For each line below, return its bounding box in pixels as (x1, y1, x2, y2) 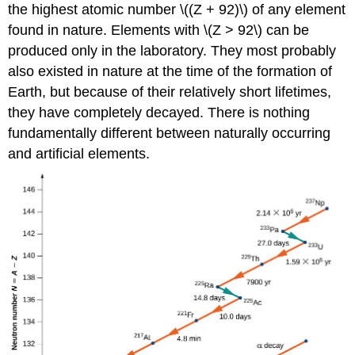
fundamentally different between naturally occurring (8, 124, 331, 141)
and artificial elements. (8, 145, 151, 162)
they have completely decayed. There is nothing (8, 104, 311, 120)
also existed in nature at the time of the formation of (8, 63, 333, 79)
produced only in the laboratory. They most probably (8, 42, 337, 59)
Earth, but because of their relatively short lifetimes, (8, 83, 332, 100)
